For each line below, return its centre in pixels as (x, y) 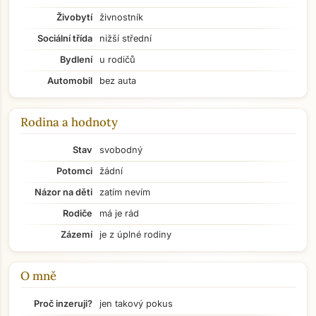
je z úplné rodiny (135, 235)
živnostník (121, 17)
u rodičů (117, 60)
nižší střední (126, 38)
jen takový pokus (136, 304)
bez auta (118, 81)
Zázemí (77, 235)
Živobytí (74, 17)
